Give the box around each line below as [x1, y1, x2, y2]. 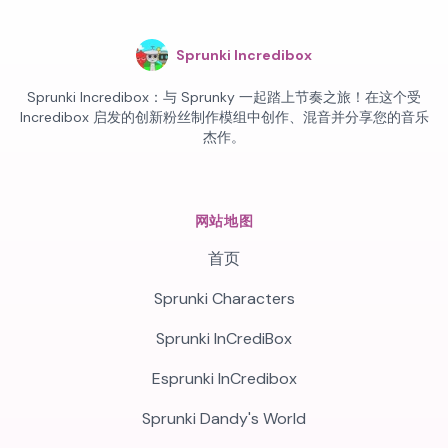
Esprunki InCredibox [151, 368, 297, 389]
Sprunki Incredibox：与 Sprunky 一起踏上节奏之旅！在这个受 [27, 88, 421, 106]
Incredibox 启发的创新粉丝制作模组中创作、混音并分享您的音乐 [19, 108, 429, 126]
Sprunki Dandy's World [142, 408, 306, 429]
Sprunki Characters [153, 288, 295, 309]
